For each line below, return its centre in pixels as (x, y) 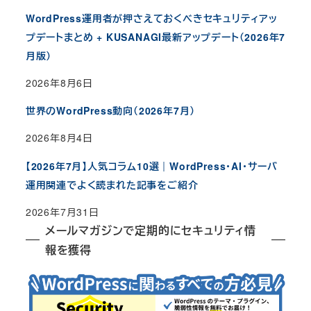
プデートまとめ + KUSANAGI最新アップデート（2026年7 (155, 37)
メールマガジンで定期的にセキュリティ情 (150, 230)
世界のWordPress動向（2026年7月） (110, 111)
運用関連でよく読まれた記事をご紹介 (112, 184)
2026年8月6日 (59, 83)
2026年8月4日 (59, 138)
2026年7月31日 (62, 211)
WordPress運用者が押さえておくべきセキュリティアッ (151, 18)
